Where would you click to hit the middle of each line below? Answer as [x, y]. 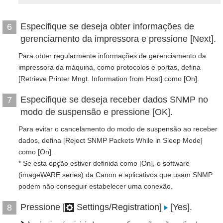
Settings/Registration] [119, 207]
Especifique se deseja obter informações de [107, 26]
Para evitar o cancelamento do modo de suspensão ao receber [118, 129]
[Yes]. [180, 207]
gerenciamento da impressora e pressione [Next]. [118, 39]
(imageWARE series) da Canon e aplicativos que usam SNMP [115, 175]
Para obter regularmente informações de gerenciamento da [112, 56]
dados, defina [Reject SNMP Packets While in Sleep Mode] [111, 140]
